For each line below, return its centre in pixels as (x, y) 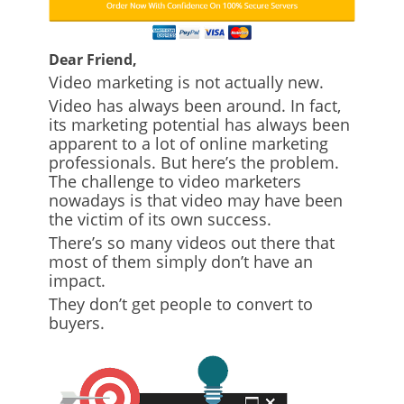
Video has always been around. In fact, (195, 106)
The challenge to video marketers (175, 182)
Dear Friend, (93, 60)
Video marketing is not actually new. (186, 83)
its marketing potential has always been (199, 125)
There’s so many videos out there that (192, 243)
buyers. (77, 323)
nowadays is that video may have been (196, 201)
